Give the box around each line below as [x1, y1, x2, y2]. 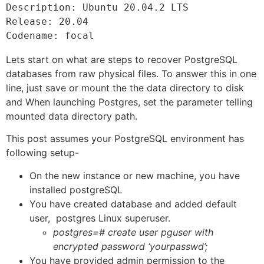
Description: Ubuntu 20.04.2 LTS [6, 1, 189, 13]
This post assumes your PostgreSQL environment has [6, 133, 244, 145]
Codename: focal [6, 29, 94, 41]
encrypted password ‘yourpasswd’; [53, 240, 207, 252]
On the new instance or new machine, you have [29, 169, 240, 181]
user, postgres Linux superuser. [29, 212, 170, 224]
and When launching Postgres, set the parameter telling [6, 95, 253, 108]
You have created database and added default [29, 197, 237, 210]
